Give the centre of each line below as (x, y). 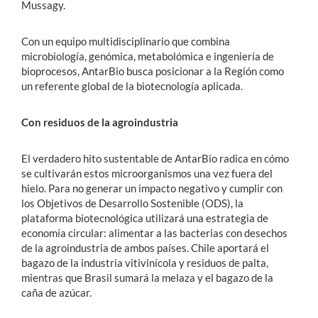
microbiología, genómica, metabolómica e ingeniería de (148, 56)
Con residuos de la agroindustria (100, 122)
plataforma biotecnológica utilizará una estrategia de (145, 218)
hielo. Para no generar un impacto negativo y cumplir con (152, 188)
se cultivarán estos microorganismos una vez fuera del (147, 173)
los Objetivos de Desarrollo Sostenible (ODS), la (132, 203)
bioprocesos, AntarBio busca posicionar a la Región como (153, 71)
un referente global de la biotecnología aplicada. (132, 86)
